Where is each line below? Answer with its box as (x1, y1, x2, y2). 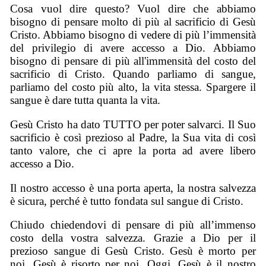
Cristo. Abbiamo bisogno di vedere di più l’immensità (10, 28, 256, 42)
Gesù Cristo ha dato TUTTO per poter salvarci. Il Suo (10, 118, 256, 131)
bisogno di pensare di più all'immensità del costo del (10, 55, 256, 68)
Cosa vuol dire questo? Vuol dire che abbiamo (10, 2, 256, 15)
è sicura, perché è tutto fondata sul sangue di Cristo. (10, 194, 244, 207)
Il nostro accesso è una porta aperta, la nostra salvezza (10, 181, 256, 194)
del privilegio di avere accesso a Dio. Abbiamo (10, 42, 256, 55)
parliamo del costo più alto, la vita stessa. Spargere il (10, 81, 256, 94)
